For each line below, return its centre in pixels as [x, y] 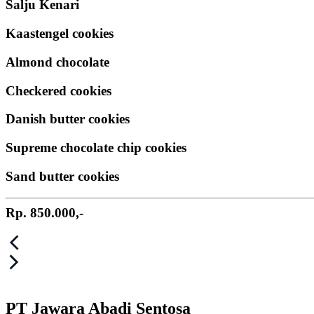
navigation [43, 261]
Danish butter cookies [68, 119]
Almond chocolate [57, 62]
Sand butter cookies [62, 176]
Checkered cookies [59, 90]
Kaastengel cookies [60, 34]
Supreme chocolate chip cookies [96, 148]
